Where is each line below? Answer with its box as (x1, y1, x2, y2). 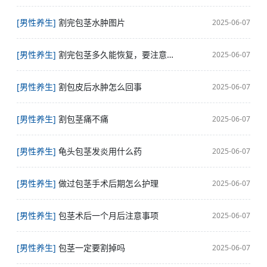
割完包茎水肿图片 (58, 17, 125, 28)
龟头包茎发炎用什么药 (58, 145, 142, 157)
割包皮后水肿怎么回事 (58, 81, 142, 92)
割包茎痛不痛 (58, 113, 108, 125)
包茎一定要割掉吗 (58, 242, 125, 253)
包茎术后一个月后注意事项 (58, 210, 159, 221)
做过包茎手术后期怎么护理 (58, 178, 159, 189)
